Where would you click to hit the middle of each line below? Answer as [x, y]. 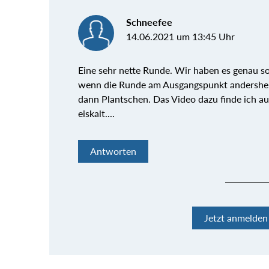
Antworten [113, 151]
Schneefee [149, 22]
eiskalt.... [96, 113]
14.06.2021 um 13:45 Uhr [180, 37]
